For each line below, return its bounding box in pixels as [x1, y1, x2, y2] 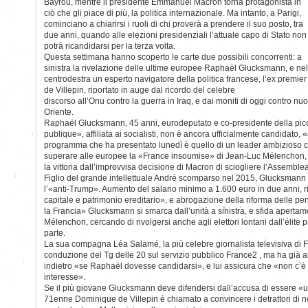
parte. [44, 228, 65, 238]
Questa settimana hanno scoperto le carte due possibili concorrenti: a [44, 52, 302, 62]
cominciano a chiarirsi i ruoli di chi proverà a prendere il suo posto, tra [44, 19, 303, 29]
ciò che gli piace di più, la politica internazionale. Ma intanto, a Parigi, [44, 8, 301, 18]
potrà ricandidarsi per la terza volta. [44, 41, 175, 51]
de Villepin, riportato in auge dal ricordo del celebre [44, 85, 235, 95]
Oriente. [44, 107, 74, 117]
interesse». [44, 272, 85, 282]
